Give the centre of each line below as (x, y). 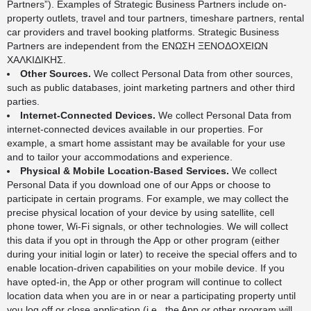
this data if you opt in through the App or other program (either (143, 240)
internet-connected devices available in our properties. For (135, 129)
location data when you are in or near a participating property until (151, 296)
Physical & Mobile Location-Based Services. (125, 171)
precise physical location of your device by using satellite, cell (141, 212)
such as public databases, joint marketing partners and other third (151, 87)
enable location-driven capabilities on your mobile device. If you (146, 268)
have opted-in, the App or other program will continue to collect (144, 282)
